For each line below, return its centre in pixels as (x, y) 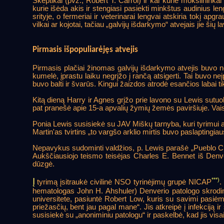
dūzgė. (43, 164)
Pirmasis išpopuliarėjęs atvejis (85, 50)
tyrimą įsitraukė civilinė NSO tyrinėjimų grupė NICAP (123, 182)
